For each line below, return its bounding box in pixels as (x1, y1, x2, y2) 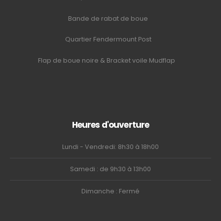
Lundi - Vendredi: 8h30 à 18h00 (62, 143, 159, 151)
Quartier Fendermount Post (65, 35, 151, 44)
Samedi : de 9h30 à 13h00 (70, 165, 151, 174)
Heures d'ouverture (72, 119, 149, 131)
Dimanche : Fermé (81, 187, 140, 196)
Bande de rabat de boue (68, 14, 148, 23)
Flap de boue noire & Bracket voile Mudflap (38, 56, 178, 65)
